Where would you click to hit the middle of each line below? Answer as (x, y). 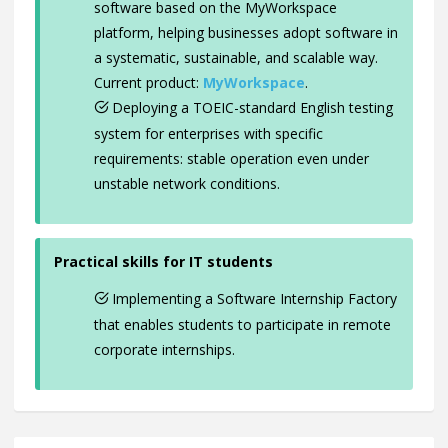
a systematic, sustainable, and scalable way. (236, 58)
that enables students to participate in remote (242, 325)
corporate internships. (164, 350)
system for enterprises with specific (208, 134)
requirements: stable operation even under (231, 159)
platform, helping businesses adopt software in (246, 33)
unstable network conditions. (187, 184)
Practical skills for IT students (163, 262)
